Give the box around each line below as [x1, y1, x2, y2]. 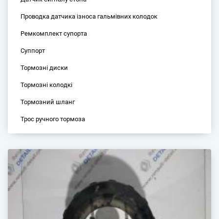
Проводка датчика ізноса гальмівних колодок [21, 12, 158, 20]
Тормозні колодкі [21, 81, 73, 88]
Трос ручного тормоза [21, 115, 86, 123]
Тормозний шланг [21, 98, 75, 106]
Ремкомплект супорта [21, 29, 88, 37]
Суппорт [21, 46, 45, 54]
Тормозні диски [21, 64, 68, 71]
